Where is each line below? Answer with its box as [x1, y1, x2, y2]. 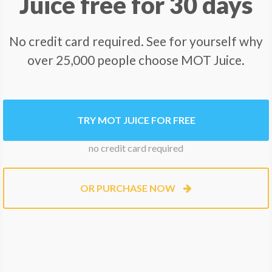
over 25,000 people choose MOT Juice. [27, 52, 245, 67]
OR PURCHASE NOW [80, 182, 177, 194]
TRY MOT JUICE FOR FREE [76, 114, 195, 126]
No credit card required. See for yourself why [9, 33, 263, 49]
